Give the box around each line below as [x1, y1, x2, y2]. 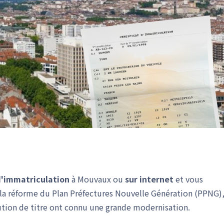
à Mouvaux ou [69, 172, 125, 185]
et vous [173, 172, 203, 185]
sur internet [125, 172, 173, 185]
